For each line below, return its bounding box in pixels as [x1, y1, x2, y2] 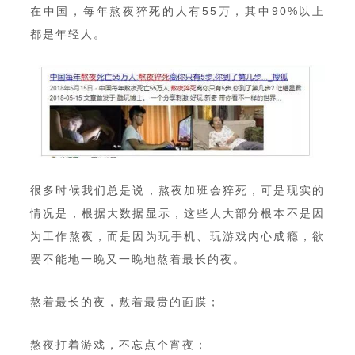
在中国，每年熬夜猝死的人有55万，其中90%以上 [30, 5, 325, 18]
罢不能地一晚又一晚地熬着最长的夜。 [30, 252, 246, 265]
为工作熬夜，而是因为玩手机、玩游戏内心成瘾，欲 [30, 229, 325, 242]
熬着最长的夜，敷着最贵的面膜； [30, 295, 220, 308]
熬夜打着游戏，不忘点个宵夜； [30, 338, 208, 351]
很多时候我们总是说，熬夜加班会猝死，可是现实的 [30, 183, 325, 197]
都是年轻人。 [30, 28, 106, 41]
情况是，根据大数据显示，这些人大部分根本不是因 [30, 206, 325, 219]
